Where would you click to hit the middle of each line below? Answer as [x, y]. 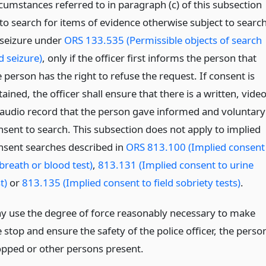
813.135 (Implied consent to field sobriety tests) [131, 183]
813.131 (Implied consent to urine [175, 165]
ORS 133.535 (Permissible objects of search [163, 40]
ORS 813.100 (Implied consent [195, 147]
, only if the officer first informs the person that [149, 58]
